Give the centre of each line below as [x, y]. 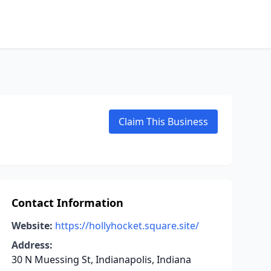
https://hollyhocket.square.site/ [127, 226]
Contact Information [67, 203]
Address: [32, 245]
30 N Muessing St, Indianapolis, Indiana [101, 260]
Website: [32, 226]
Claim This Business [163, 122]
